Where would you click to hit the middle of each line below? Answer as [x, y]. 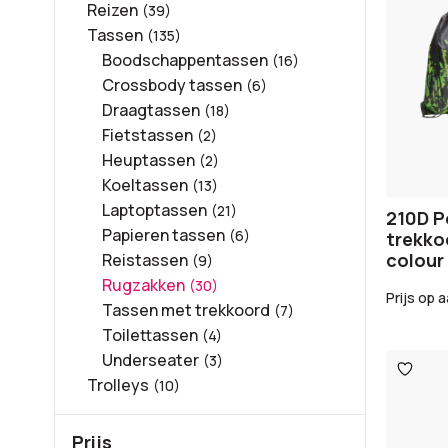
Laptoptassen [154, 210]
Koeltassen [144, 185]
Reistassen [144, 260]
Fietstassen [147, 135]
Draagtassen [150, 110]
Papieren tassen [163, 235]
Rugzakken [143, 285]
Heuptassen [148, 160]
